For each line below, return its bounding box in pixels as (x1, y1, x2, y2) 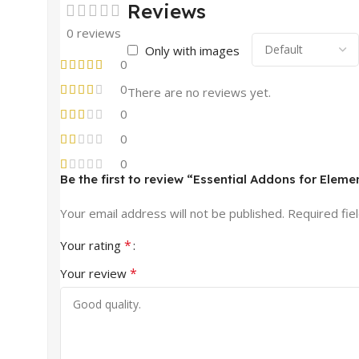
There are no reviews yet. (127, 83, 271, 100)
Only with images (145, 42, 240, 58)
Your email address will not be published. (60, 204, 284, 221)
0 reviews (67, 24, 121, 41)
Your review (60, 264, 130, 281)
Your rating (60, 236, 124, 253)
